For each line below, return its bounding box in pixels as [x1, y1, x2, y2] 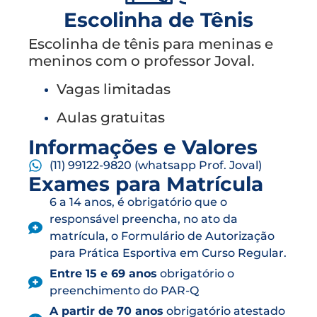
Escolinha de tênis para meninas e [28, 35, 273, 52]
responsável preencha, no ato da [50, 212, 238, 226]
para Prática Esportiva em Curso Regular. [50, 246, 287, 260]
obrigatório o [157, 266, 234, 280]
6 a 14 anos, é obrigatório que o [50, 195, 227, 209]
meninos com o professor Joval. [28, 52, 255, 69]
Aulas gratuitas [57, 108, 165, 126]
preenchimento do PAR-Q [50, 283, 199, 297]
